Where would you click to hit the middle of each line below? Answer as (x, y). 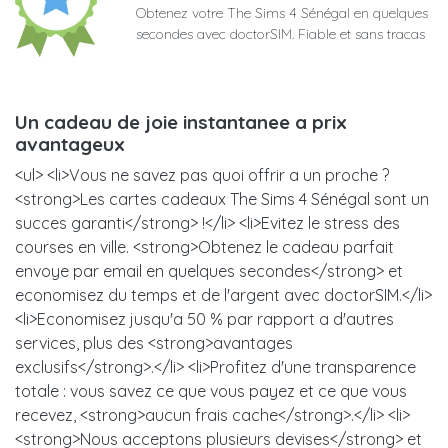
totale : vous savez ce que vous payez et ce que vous (211, 391)
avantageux (70, 144)
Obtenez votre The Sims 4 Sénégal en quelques (282, 13)
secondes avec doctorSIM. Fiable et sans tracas (280, 34)
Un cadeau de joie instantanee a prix (181, 122)
